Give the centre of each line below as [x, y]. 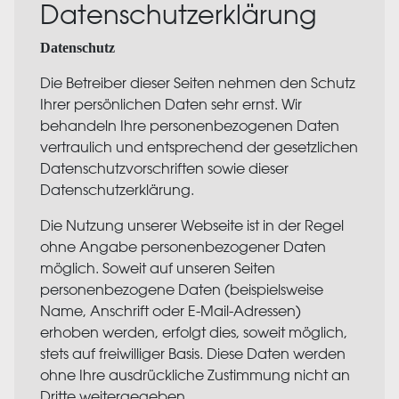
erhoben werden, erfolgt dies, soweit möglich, [193, 332]
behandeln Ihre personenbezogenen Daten [189, 126]
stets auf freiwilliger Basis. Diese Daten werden [192, 354]
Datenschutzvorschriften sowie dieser [164, 168]
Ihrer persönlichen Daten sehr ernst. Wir [171, 104]
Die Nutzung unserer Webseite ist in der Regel [191, 225]
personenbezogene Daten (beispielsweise [181, 289]
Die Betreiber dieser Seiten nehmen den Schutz [197, 83]
